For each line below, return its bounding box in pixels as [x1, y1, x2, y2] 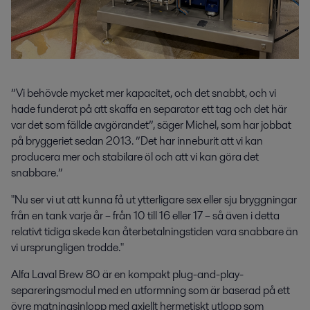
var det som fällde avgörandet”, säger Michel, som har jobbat [11, 116, 291, 133]
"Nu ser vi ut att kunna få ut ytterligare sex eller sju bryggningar [11, 191, 297, 208]
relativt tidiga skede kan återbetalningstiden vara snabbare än [11, 223, 298, 239]
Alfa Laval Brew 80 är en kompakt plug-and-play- [11, 266, 244, 282]
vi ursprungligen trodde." [11, 239, 124, 255]
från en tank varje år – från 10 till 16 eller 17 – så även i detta [11, 207, 280, 224]
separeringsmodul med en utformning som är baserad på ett [11, 282, 290, 298]
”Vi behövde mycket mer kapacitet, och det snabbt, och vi [11, 84, 276, 101]
